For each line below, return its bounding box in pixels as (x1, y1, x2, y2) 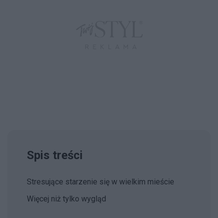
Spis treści (27, 148, 83, 162)
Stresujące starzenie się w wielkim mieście (27, 177, 174, 186)
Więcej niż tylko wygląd (27, 194, 106, 203)
